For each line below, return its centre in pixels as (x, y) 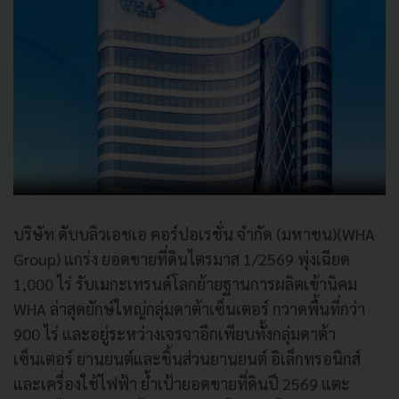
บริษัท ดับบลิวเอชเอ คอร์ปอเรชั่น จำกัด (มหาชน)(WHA (194, 233)
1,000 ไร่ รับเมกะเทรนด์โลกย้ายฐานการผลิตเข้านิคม (185, 283)
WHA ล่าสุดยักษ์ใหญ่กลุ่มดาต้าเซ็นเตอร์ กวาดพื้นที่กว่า (189, 308)
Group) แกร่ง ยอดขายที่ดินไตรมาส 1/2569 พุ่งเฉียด (182, 258)
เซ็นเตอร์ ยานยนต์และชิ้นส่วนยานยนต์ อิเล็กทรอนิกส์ (187, 358)
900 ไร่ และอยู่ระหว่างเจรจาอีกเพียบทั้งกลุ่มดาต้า (175, 333)
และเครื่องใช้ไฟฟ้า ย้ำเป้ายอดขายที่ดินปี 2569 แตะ (182, 383)
